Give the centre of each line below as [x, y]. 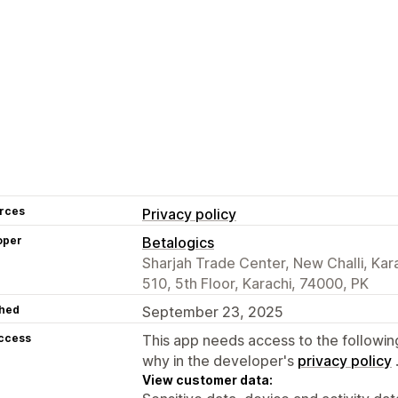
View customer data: [207, 379]
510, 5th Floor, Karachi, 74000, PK [255, 283]
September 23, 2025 [213, 311]
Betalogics [178, 242]
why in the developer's [220, 360]
